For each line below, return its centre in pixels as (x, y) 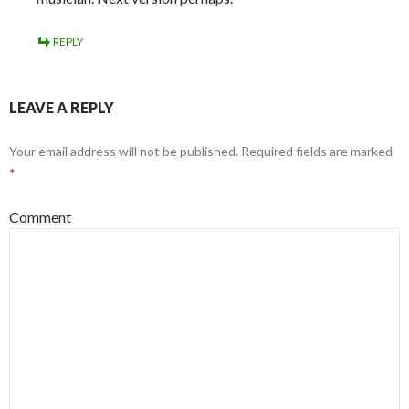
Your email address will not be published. (124, 151)
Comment (40, 217)
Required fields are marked (315, 151)
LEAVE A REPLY (62, 107)
